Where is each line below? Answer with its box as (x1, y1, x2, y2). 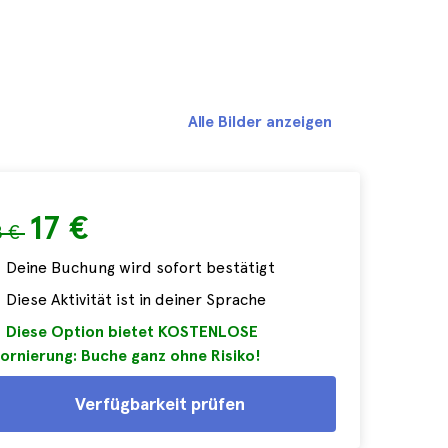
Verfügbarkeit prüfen (75, 393, 245, 414)
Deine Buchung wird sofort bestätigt (6, 258, 275, 277)
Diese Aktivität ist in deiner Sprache (6, 290, 266, 309)
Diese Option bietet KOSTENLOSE (6, 322, 258, 341)
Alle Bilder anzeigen (188, 112, 332, 131)
